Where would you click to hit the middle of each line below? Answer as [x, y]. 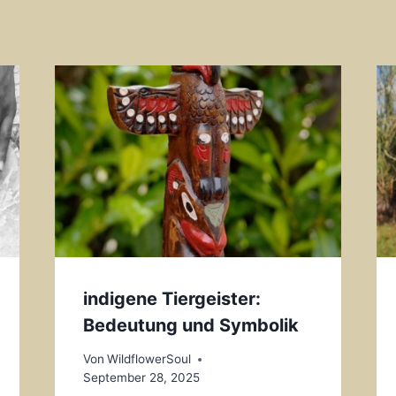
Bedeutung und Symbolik [190, 325]
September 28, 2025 [141, 378]
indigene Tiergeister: [171, 298]
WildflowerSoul [148, 359]
